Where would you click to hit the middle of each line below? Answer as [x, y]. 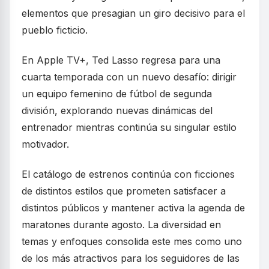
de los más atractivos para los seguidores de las [131, 258]
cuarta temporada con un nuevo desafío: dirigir [129, 77]
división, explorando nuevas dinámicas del [117, 111]
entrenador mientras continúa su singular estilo [129, 128]
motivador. [45, 144]
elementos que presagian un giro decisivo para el [133, 14]
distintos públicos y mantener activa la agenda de [133, 208]
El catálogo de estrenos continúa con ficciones [128, 174]
